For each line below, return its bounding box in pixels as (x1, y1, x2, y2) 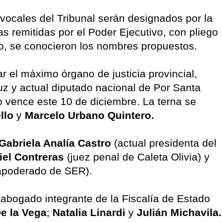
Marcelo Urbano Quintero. (25, 109, 154, 121)
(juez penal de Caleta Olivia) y (64, 151, 210, 163)
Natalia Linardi (53, 206, 125, 218)
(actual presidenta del (111, 137, 217, 149)
